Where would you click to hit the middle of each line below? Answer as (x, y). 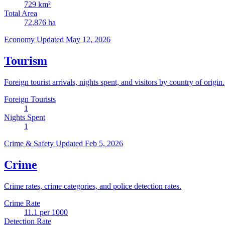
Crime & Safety (30, 143)
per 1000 (53, 212)
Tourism (26, 61)
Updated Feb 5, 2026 (89, 143)
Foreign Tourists (30, 99)
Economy (20, 39)
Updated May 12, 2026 (74, 39)
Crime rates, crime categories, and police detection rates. (93, 186)
